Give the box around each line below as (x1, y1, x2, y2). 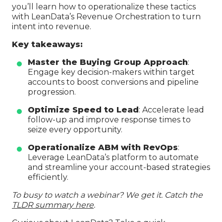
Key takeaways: (12, 39, 83, 49)
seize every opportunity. (28, 124, 122, 134)
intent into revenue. (12, 21, 91, 31)
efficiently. (28, 172, 68, 182)
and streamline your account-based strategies (28, 162, 210, 172)
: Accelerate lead (139, 105, 204, 114)
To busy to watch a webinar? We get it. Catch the (12, 190, 203, 200)
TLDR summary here (12, 200, 94, 210)
